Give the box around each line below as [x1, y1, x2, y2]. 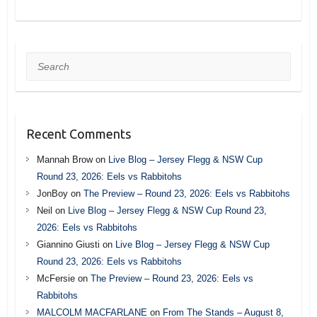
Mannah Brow [36, 154, 93, 165]
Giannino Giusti [36, 238, 100, 250]
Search [25, 54, 58, 67]
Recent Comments [25, 126, 131, 141]
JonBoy [36, 188, 68, 199]
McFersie [36, 272, 75, 284]
